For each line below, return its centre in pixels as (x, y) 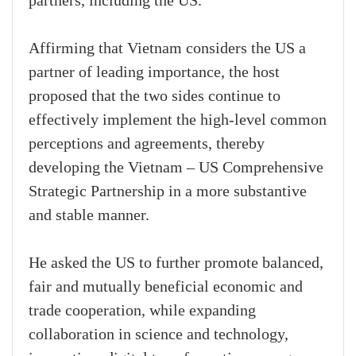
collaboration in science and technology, (159, 335)
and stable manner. (89, 216)
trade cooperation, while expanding (142, 311)
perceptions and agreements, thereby (147, 144)
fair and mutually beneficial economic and (166, 287)
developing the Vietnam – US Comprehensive (176, 168)
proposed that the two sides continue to (155, 97)
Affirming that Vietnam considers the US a (167, 49)
